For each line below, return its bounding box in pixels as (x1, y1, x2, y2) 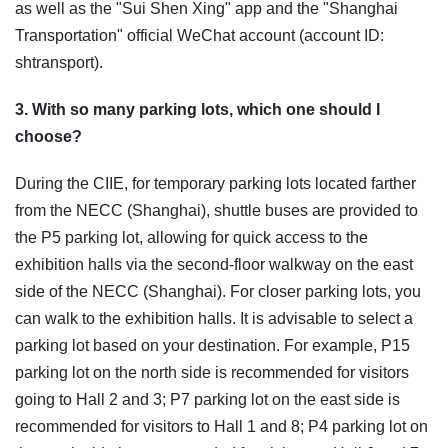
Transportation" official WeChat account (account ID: (15, 27, 384, 45)
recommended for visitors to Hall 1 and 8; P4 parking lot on (15, 418, 428, 436)
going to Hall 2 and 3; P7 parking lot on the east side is (15, 391, 400, 409)
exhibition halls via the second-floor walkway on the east (15, 256, 413, 274)
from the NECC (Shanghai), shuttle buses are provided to (15, 202, 418, 220)
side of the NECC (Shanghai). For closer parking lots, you (15, 283, 421, 301)
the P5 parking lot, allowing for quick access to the (15, 229, 368, 247)
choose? (15, 128, 82, 146)
